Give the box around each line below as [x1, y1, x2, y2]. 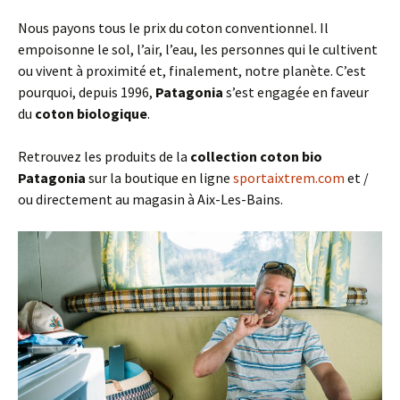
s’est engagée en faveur [226, 83, 369, 102]
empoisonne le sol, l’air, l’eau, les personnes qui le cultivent [18, 40, 378, 59]
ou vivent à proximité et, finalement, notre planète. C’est [18, 62, 366, 80]
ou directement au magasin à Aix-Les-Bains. [18, 190, 283, 209]
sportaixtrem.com [233, 169, 345, 187]
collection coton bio [190, 147, 322, 166]
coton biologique [35, 104, 147, 123]
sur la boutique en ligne [86, 169, 233, 187]
